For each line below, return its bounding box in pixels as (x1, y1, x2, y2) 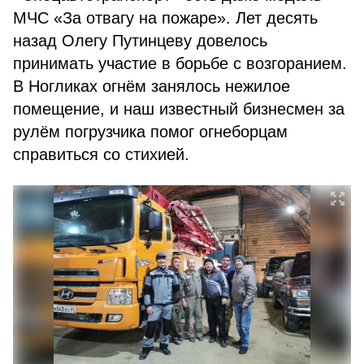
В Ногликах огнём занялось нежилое (13, 77, 290, 95)
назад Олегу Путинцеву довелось (13, 32, 267, 50)
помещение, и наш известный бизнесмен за (13, 100, 344, 118)
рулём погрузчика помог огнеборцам (13, 123, 288, 141)
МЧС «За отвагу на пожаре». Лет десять (13, 9, 318, 27)
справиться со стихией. (13, 145, 189, 163)
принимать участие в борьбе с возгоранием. (13, 54, 347, 72)
